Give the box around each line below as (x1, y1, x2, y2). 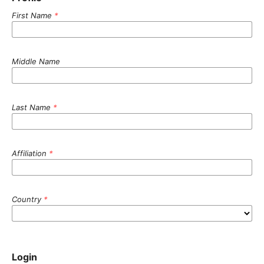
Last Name (12, 102, 53, 112)
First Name (12, 10, 54, 20)
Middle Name (12, 56, 60, 66)
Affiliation (12, 148, 49, 158)
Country (12, 194, 44, 204)
